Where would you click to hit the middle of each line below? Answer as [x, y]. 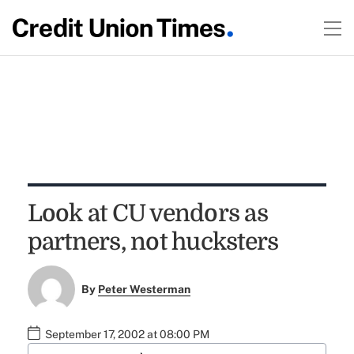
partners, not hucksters [153, 242]
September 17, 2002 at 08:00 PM [127, 335]
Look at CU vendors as [147, 213]
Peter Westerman [145, 290]
